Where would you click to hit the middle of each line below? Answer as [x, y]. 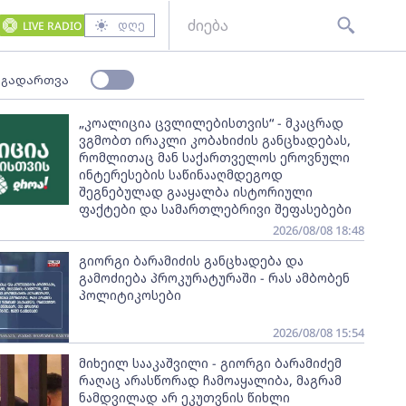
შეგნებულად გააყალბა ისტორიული [195, 192]
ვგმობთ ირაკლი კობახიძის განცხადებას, [214, 140]
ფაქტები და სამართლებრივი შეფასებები [215, 209]
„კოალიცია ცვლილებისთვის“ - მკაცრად [211, 123]
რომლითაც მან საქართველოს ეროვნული [214, 157]
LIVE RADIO [52, 25]
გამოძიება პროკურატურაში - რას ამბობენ [214, 278]
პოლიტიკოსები [130, 295]
